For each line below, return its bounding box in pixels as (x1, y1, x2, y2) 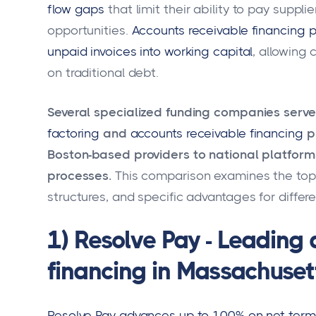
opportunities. (47, 23, 128, 38)
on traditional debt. (47, 66, 159, 80)
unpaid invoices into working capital (47, 44, 253, 59)
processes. (47, 168, 112, 183)
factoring (47, 126, 100, 140)
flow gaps (47, 2, 105, 17)
